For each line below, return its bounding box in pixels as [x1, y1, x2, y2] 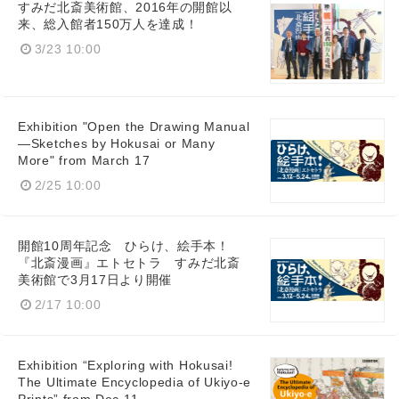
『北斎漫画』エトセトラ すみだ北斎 [18, 256, 240, 271]
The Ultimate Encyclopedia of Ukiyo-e [18, 376, 252, 390]
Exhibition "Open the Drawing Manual [18, 120, 250, 134]
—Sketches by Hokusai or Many [18, 137, 216, 151]
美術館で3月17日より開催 [18, 273, 173, 288]
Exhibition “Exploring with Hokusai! [18, 359, 233, 373]
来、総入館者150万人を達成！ [18, 18, 199, 32]
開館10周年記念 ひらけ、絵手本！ [18, 240, 230, 254]
